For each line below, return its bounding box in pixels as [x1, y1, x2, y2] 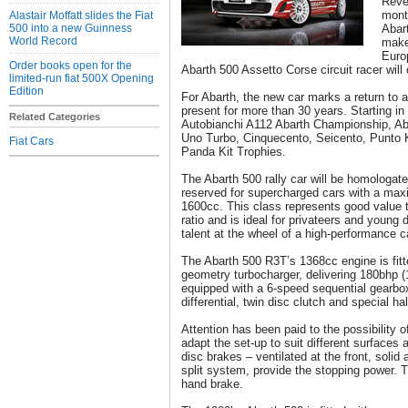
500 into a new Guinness [9, 22, 132, 35]
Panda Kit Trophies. [181, 145, 286, 158]
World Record [9, 35, 77, 47]
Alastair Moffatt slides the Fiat [9, 9, 153, 22]
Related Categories [9, 111, 100, 122]
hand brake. [181, 377, 243, 391]
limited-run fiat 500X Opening [9, 72, 154, 85]
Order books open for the [9, 59, 132, 72]
